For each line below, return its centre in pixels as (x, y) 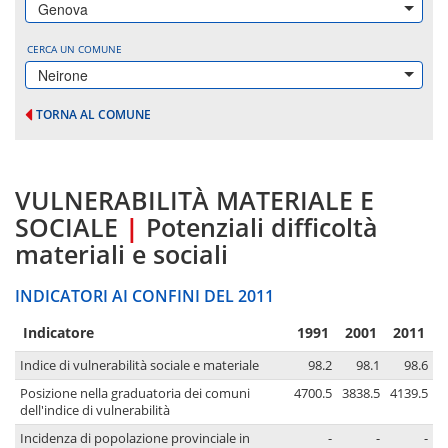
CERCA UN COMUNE (74, 49)
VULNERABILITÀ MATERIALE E (194, 200)
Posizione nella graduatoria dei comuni (135, 394)
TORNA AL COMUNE (93, 114)
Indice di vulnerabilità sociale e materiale (139, 366)
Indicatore (58, 333)
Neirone (63, 75)
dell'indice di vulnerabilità (95, 411)
